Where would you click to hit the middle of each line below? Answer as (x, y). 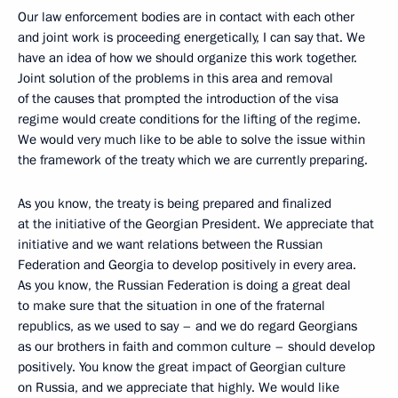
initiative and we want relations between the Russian (170, 244)
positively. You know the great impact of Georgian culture (182, 367)
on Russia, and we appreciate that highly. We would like (179, 387)
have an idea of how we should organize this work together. (187, 58)
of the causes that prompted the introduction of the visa (178, 99)
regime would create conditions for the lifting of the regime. (189, 119)
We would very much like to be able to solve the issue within (191, 139)
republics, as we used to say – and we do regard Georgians (187, 326)
